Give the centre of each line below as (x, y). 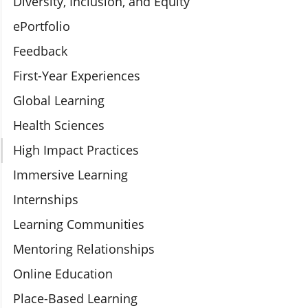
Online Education (63, 274)
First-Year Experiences (77, 76)
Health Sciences (59, 125)
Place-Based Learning (75, 298)
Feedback (40, 51)
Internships (46, 199)
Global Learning (59, 100)
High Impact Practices (76, 150)
